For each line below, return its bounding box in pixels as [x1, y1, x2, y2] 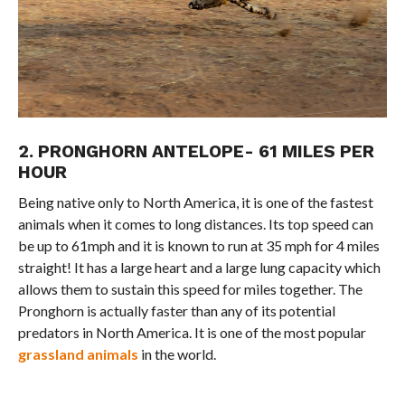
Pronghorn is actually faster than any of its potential [17, 301, 335, 319]
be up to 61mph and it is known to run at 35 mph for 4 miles [17, 236, 380, 254]
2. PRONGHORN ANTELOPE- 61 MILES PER [17, 140, 374, 162]
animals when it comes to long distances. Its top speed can [17, 214, 373, 232]
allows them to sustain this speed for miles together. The [17, 279, 363, 297]
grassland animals [17, 344, 138, 363]
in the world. [137, 344, 216, 363]
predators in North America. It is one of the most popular [17, 323, 366, 341]
